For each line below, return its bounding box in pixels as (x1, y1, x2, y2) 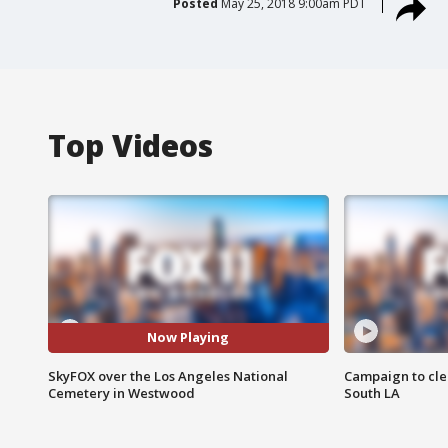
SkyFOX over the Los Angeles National (48, 366, 288, 385)
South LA (343, 383, 400, 402)
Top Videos (48, 124, 213, 166)
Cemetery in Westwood (48, 383, 195, 402)
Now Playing (147, 328, 230, 347)
